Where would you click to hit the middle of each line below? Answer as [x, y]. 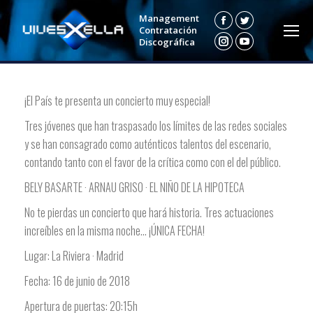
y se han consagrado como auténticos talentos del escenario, [148, 144]
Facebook [241, 28]
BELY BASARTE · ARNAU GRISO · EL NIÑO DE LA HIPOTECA [134, 188]
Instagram [243, 49]
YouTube [260, 49]
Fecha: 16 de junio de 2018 [77, 281]
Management [169, 19]
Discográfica [167, 42]
